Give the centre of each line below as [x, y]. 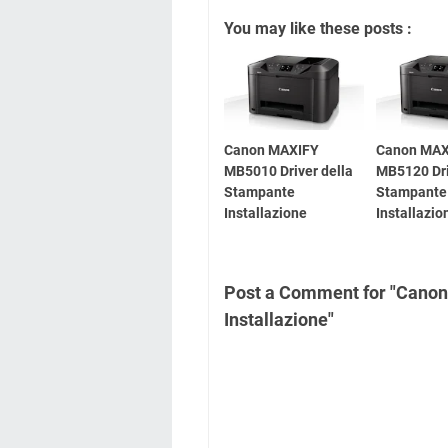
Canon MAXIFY [271, 149]
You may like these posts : [318, 28]
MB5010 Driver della [288, 170]
